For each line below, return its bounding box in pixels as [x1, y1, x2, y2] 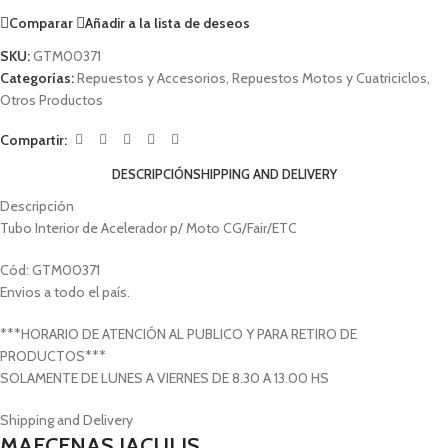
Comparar [9, 13, 73, 32]
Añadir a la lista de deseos [85, 13, 250, 32]
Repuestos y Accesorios [77, 69, 226, 87]
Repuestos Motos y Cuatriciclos [232, 69, 427, 87]
